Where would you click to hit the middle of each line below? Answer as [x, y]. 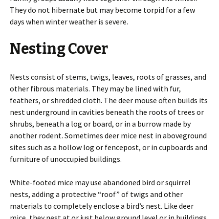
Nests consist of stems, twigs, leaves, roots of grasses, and [108, 77]
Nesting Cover [59, 49]
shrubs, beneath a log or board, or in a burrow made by [100, 124]
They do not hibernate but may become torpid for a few [102, 10]
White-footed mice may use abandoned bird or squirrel [100, 182]
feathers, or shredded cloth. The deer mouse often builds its [109, 100]
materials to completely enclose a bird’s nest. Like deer [102, 206]
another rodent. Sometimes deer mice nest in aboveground [108, 135]
